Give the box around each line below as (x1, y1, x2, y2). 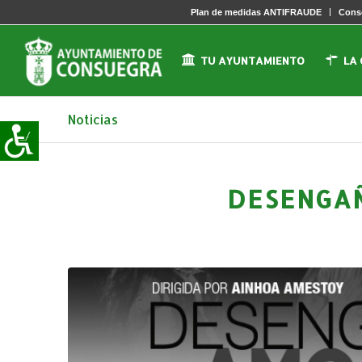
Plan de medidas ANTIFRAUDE (191, 7, 322, 17)
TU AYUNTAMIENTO (200, 54, 305, 67)
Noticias (67, 111, 118, 128)
